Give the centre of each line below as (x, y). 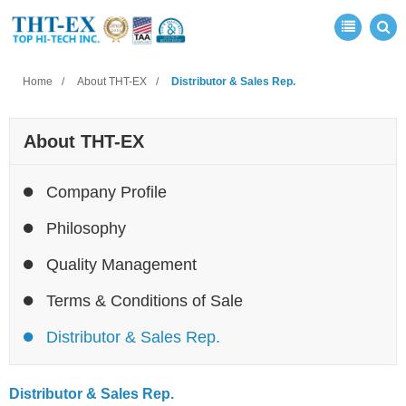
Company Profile (106, 192)
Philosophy (86, 228)
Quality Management (121, 265)
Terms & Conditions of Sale (145, 301)
